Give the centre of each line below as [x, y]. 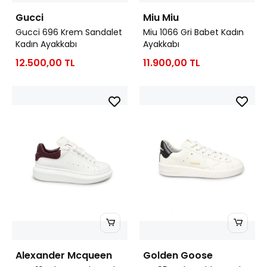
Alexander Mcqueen [64, 255]
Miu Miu [161, 17]
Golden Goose [178, 255]
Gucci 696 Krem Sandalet [69, 32]
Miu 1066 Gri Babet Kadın [193, 32]
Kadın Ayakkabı [46, 44]
